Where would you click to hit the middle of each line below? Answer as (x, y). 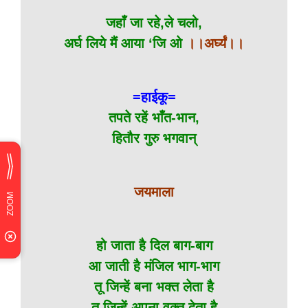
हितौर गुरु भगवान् (154, 138)
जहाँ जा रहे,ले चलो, (154, 23)
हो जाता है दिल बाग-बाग (154, 245)
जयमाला (154, 192)
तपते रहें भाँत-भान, (154, 118)
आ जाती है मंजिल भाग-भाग (154, 266)
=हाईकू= (154, 97)
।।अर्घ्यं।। (215, 43)
